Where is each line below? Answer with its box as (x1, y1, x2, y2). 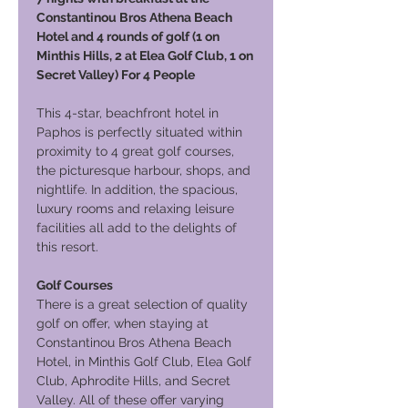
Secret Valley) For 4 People (36, 67, 195, 82)
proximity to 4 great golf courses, (36, 144, 234, 158)
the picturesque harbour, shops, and (36, 163, 250, 178)
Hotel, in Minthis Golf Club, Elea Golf (36, 354, 251, 369)
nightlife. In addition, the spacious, (36, 182, 238, 197)
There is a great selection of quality (36, 297, 248, 311)
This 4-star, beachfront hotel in (36, 106, 219, 120)
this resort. (36, 240, 98, 254)
